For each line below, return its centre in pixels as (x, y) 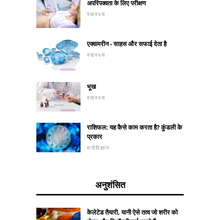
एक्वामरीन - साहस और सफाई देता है (127, 43)
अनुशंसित (110, 185)
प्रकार (95, 137)
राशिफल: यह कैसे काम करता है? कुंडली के (135, 127)
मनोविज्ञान (98, 148)
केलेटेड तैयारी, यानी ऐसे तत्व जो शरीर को (132, 212)
